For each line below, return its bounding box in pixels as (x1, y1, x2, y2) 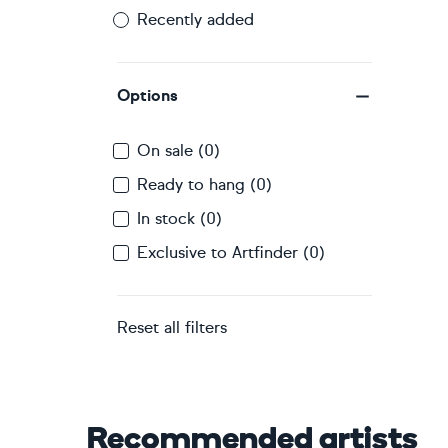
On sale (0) (137, 141, 220, 160)
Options (117, 86, 178, 105)
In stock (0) (137, 209, 222, 228)
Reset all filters (117, 318, 227, 337)
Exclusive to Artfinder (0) (137, 243, 325, 262)
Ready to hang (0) (137, 175, 272, 194)
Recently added (137, 10, 254, 29)
